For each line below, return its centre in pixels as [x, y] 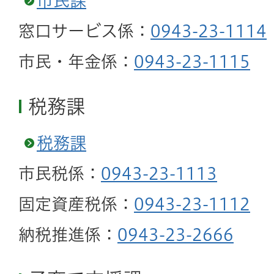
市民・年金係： [76, 61]
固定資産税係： [76, 204]
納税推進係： [68, 235]
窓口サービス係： [84, 31]
